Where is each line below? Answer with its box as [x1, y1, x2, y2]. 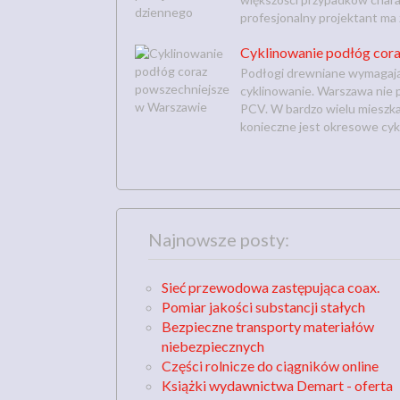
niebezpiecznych [162, 337, 264, 354]
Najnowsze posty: [148, 228, 289, 250]
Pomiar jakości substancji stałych [162, 297, 365, 315]
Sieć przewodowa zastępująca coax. [162, 278, 379, 296]
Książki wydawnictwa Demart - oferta [162, 376, 393, 394]
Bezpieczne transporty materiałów [162, 317, 374, 335]
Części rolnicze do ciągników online [162, 356, 379, 374]
